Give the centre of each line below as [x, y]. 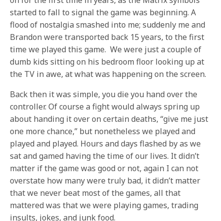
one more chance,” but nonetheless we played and [103, 131]
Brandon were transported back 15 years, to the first [107, 37]
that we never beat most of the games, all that [95, 193]
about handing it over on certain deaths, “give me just [109, 119]
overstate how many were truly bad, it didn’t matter [105, 181]
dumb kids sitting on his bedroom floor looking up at [107, 62]
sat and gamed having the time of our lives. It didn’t [105, 156]
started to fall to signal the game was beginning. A [103, 12]
